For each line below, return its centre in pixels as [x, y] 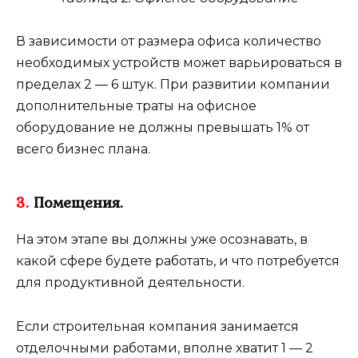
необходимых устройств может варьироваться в [179, 63]
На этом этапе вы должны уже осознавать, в [162, 240]
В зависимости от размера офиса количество [169, 42]
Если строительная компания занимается [157, 326]
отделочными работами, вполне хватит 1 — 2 [165, 348]
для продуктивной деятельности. [130, 283]
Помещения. [76, 203]
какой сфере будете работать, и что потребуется [178, 261]
